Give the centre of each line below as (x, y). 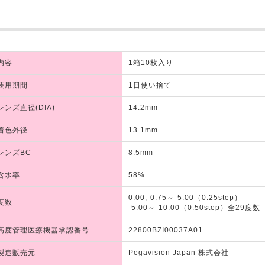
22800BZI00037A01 (166, 230)
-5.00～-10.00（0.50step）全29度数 (194, 207)
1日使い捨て (150, 85)
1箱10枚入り (151, 62)
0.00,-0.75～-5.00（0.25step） (185, 197)
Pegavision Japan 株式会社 (179, 252)
